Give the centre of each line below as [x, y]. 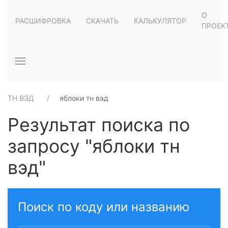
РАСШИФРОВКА [43, 20]
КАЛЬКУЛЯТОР [160, 20]
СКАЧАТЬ [102, 20]
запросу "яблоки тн [94, 146]
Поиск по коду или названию [104, 207]
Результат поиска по [99, 125]
